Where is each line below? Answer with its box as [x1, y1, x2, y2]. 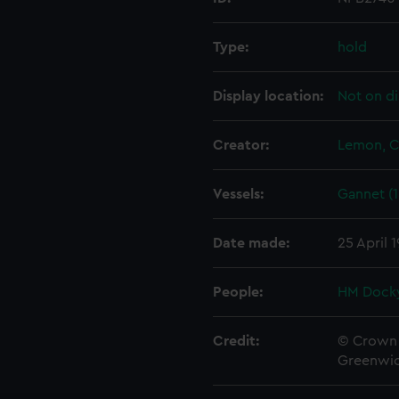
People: [213, 285, 263, 299]
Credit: [213, 334, 259, 348]
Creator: [213, 138, 269, 152]
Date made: [213, 236, 289, 250]
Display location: [213, 89, 323, 103]
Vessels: [213, 187, 264, 201]
